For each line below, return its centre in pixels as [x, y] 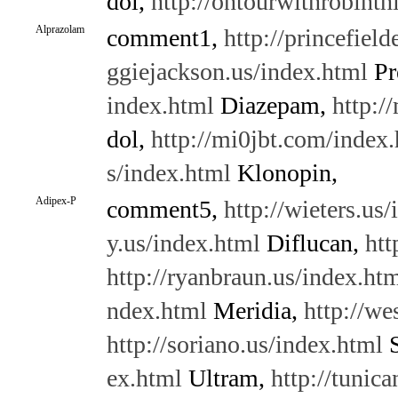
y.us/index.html [183, 243]
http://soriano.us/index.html [244, 344]
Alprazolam [60, 29]
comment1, [165, 38]
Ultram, [226, 378]
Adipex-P [56, 201]
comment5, [165, 209]
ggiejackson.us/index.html [237, 72]
